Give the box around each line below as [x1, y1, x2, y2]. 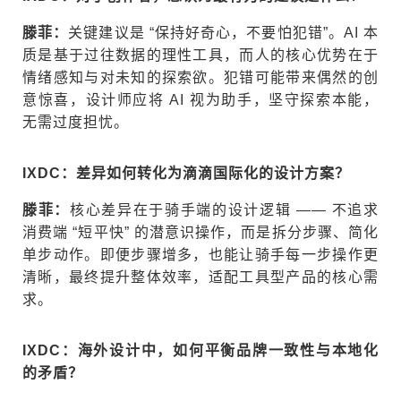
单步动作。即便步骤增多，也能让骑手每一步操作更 [22, 246, 379, 262]
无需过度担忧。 [22, 114, 129, 130]
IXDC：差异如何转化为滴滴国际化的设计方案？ [22, 165, 350, 181]
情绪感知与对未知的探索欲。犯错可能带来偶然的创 [22, 69, 379, 85]
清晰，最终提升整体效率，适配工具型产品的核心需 [22, 269, 379, 285]
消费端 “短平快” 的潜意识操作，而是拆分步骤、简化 [22, 224, 379, 240]
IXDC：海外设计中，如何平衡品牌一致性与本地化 [22, 342, 379, 358]
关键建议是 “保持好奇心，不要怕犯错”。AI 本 [68, 24, 380, 40]
